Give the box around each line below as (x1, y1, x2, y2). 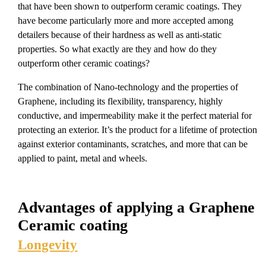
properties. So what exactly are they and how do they (18, 44, 217, 54)
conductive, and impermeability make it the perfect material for (18, 110, 252, 121)
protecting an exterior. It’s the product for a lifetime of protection (18, 125, 258, 135)
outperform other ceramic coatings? (18, 58, 150, 68)
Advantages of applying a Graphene (18, 199, 255, 216)
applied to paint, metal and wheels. (18, 153, 148, 163)
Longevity (18, 237, 78, 252)
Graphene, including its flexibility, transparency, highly (18, 96, 223, 106)
